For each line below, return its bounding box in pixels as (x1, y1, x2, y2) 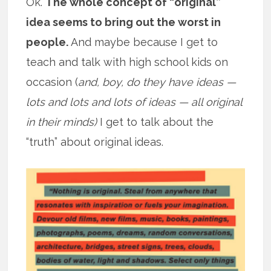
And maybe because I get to (68, 36, 218, 49)
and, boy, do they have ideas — (78, 76, 237, 89)
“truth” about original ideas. (26, 135, 164, 149)
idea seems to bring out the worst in (26, 16, 221, 29)
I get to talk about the (97, 116, 214, 129)
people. (26, 36, 69, 49)
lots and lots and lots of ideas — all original (26, 96, 243, 109)
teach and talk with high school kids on (26, 56, 229, 69)
